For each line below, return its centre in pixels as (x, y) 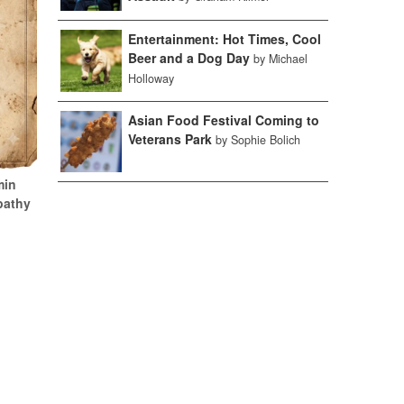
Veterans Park (170, 138)
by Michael (280, 58)
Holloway (151, 78)
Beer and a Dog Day (188, 57)
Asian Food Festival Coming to (223, 119)
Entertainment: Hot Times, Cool (224, 38)
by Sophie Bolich (257, 139)
